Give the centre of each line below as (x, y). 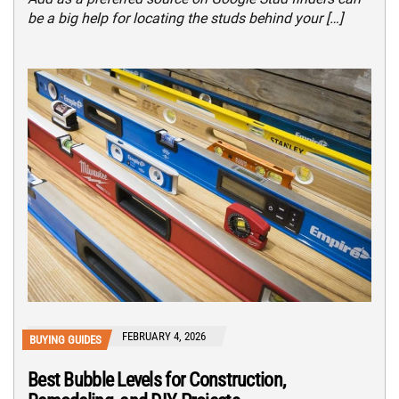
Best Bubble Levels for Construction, (157, 379)
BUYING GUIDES (65, 339)
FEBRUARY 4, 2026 (164, 336)
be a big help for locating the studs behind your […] (185, 19)
